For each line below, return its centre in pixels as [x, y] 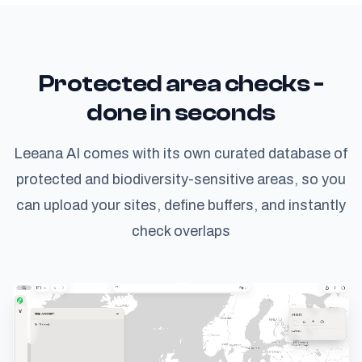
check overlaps [181, 230]
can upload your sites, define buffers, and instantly [181, 204]
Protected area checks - [181, 83]
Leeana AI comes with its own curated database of [181, 153]
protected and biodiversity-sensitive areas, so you [181, 179]
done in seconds [181, 112]
